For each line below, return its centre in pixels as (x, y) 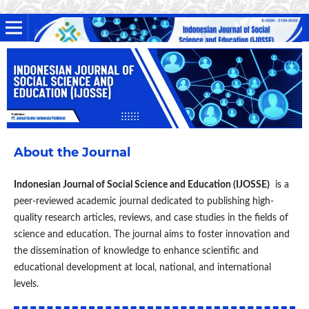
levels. (26, 285)
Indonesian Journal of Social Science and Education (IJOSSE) (141, 185)
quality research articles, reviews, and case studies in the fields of (151, 218)
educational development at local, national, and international (142, 268)
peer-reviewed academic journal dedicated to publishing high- (143, 202)
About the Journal (72, 153)
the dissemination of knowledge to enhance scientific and (136, 251)
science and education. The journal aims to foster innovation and (151, 235)
